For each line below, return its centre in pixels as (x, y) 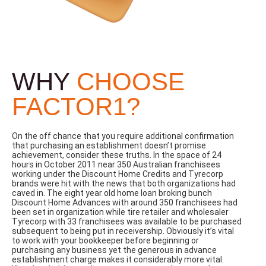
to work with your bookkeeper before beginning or (105, 240)
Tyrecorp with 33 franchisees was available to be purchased (127, 221)
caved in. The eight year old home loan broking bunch (112, 193)
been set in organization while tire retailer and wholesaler (120, 212)
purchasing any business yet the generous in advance (114, 250)
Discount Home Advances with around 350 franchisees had (125, 202)
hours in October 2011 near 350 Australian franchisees (116, 164)
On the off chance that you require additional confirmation (123, 136)
